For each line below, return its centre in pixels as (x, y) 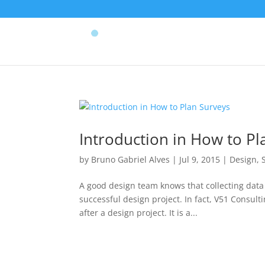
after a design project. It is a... (139, 213)
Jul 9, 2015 (200, 159)
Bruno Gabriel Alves (131, 159)
